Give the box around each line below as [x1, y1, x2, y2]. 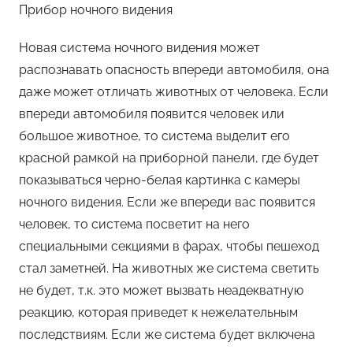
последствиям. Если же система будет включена [19, 327, 315, 343]
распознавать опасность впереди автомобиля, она [19, 62, 329, 78]
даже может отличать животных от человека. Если [19, 84, 329, 100]
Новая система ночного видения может [19, 40, 260, 56]
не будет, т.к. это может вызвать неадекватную [19, 283, 303, 299]
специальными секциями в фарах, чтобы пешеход [19, 239, 319, 255]
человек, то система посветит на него [19, 217, 250, 232]
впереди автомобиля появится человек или [19, 106, 284, 122]
